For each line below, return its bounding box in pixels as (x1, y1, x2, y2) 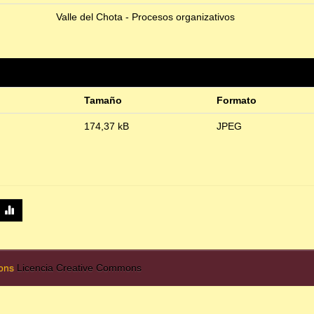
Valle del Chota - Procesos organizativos (56, 11, 235, 23)
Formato (217, 95, 257, 107)
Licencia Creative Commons (17, 262, 142, 274)
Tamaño (84, 95, 122, 107)
